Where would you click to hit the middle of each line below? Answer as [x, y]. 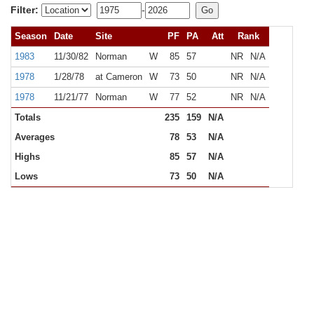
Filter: [25, 10]
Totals [28, 117]
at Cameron [119, 77]
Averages [35, 137]
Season [31, 36]
